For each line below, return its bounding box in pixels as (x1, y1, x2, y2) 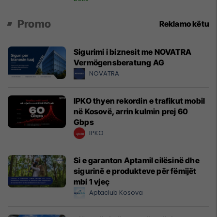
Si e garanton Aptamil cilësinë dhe (74, 155, 200, 165)
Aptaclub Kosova (89, 188, 143, 197)
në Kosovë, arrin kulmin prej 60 (74, 107, 188, 116)
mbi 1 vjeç (74, 177, 109, 186)
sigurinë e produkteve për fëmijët (74, 166, 197, 176)
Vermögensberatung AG (74, 58, 164, 67)
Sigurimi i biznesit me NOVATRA (74, 47, 191, 57)
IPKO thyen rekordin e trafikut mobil (74, 96, 205, 106)
